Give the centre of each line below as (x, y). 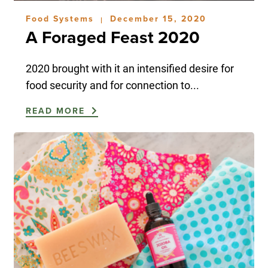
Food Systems (61, 19)
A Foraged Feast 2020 (112, 38)
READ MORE (57, 111)
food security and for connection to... (112, 85)
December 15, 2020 (158, 19)
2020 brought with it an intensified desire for (130, 68)
